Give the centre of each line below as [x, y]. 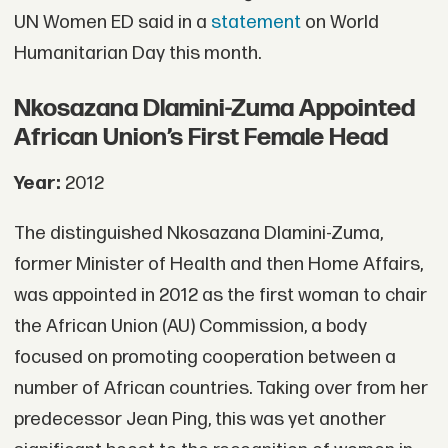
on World [339, 23]
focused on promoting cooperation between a [204, 357]
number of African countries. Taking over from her [220, 388]
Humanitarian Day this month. [137, 54]
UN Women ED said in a [112, 23]
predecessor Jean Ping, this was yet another [199, 419]
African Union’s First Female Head [200, 138]
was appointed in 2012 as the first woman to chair [220, 295]
